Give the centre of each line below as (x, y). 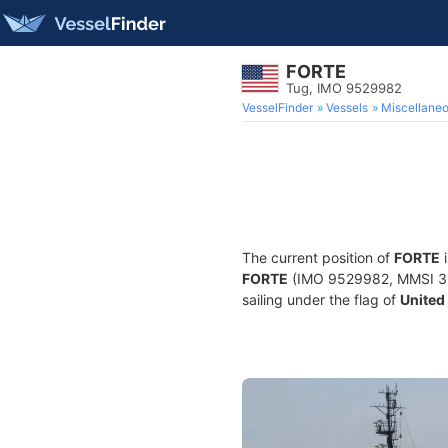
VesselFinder (277, 107)
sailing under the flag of (321, 299)
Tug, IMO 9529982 (344, 88)
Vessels (347, 107)
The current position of (318, 257)
